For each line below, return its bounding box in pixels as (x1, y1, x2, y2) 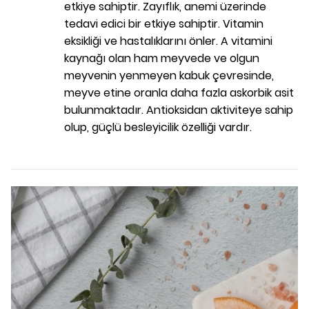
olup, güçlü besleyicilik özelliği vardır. (64, 119, 252, 136)
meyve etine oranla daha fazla (64, 85, 230, 101)
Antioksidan (146, 102, 208, 119)
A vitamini (221, 33, 272, 50)
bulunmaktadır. (64, 102, 146, 119)
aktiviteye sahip (208, 102, 293, 119)
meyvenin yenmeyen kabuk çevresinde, (64, 68, 274, 84)
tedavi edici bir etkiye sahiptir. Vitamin (64, 16, 263, 32)
